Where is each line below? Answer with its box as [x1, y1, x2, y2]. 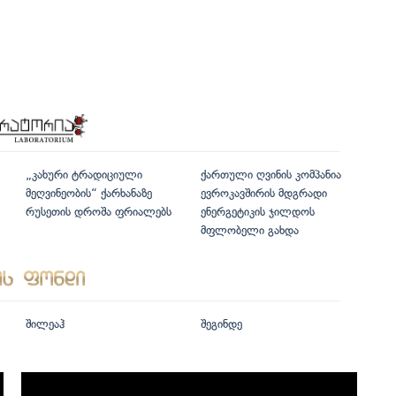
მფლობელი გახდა [200, 224, 299, 238]
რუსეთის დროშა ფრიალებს [26, 205, 171, 219]
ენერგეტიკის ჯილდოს [200, 205, 315, 219]
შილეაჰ [26, 317, 65, 331]
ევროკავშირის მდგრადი [200, 187, 327, 201]
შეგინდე [200, 317, 242, 331]
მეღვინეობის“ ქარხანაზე [26, 187, 152, 201]
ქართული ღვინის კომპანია [200, 168, 341, 182]
